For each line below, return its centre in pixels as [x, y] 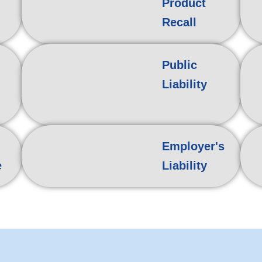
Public [180, 65]
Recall [180, 23]
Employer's [194, 146]
